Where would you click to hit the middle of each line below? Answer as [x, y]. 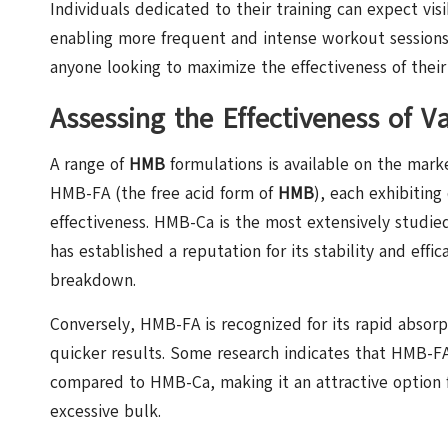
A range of [89, 164]
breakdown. [93, 280]
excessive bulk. [105, 411]
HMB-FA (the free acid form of [164, 193]
